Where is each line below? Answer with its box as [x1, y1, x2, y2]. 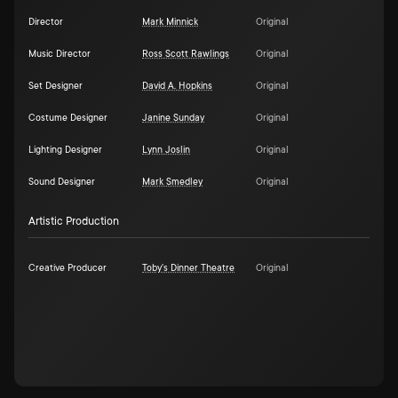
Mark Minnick [142, 17, 198, 28]
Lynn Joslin [142, 145, 190, 155]
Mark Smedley [142, 177, 203, 187]
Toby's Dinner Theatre [142, 263, 235, 274]
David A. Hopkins [142, 81, 212, 92]
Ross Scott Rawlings [142, 49, 229, 60]
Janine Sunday [142, 113, 204, 123]
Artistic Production [28, 215, 119, 227]
